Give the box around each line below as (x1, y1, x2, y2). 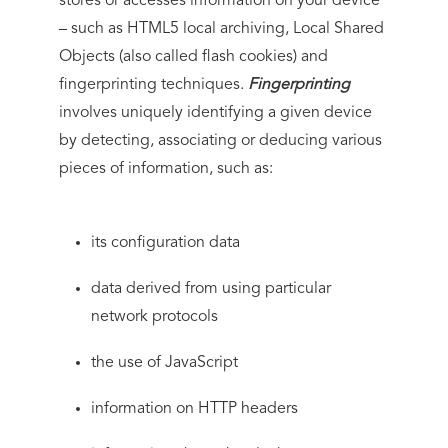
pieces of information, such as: (59, 161, 274, 177)
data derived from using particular (91, 281, 332, 297)
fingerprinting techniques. (59, 77, 249, 93)
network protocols (91, 309, 219, 325)
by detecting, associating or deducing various (59, 133, 383, 149)
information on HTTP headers (91, 401, 299, 417)
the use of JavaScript (91, 355, 239, 371)
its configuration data (91, 235, 241, 251)
